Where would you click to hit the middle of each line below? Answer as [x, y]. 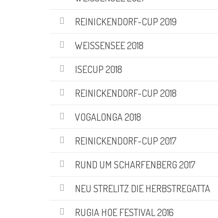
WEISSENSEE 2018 [109, 45]
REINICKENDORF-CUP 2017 [126, 140]
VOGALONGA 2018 [108, 117]
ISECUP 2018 [99, 69]
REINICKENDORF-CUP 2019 [126, 21]
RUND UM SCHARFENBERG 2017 [135, 164]
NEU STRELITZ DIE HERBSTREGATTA [143, 188]
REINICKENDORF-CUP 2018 [126, 93]
